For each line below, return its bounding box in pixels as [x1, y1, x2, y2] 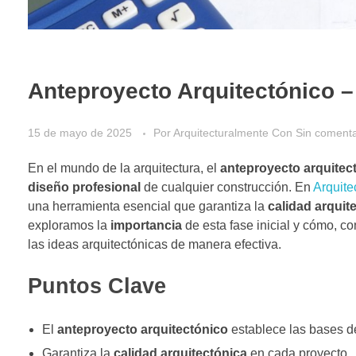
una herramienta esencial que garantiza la [28, 199, 268, 213]
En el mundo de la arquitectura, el [28, 161, 220, 175]
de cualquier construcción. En [141, 180, 313, 194]
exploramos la [28, 218, 110, 232]
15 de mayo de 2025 [28, 126, 132, 139]
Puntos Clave [28, 273, 166, 298]
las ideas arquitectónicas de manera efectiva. [28, 237, 281, 251]
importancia [110, 218, 182, 232]
